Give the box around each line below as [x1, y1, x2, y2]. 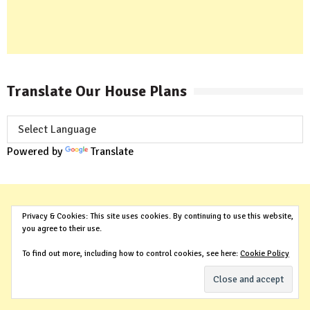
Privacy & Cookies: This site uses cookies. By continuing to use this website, [22, 211, 293, 221]
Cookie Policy [240, 248, 289, 259]
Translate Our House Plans [7, 81, 187, 100]
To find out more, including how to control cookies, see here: [22, 248, 240, 259]
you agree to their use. [22, 224, 102, 234]
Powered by [7, 144, 65, 158]
